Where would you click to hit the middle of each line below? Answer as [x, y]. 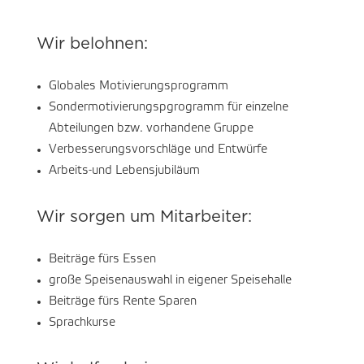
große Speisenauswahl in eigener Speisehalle [170, 281]
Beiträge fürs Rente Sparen [122, 302]
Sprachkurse [82, 323]
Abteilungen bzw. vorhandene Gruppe [151, 129]
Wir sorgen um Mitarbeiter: [144, 217]
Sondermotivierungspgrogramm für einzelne [168, 108]
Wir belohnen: [92, 44]
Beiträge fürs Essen [102, 260]
